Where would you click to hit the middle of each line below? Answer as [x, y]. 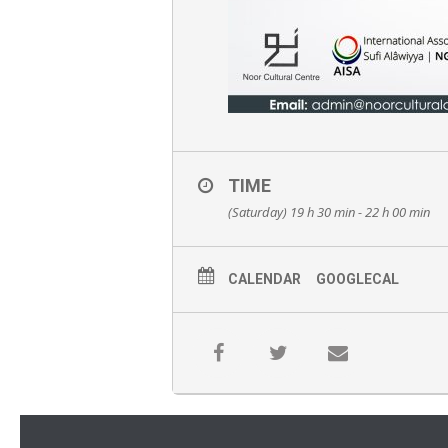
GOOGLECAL [357, 279]
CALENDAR [264, 279]
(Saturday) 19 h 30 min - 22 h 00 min [329, 212]
